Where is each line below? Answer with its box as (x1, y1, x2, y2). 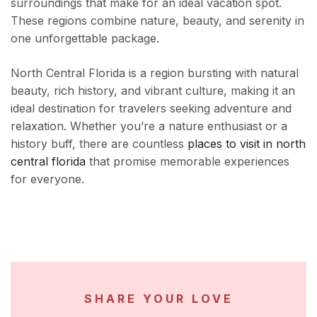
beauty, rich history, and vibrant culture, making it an (11, 83, 295, 98)
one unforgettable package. (11, 31, 159, 45)
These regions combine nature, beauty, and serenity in (11, 13, 304, 28)
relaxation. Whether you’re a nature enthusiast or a (11, 119, 287, 133)
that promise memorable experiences (86, 154, 289, 168)
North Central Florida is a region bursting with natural (11, 66, 299, 80)
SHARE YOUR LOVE (83, 292, 234, 306)
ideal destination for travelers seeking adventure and (11, 101, 292, 115)
